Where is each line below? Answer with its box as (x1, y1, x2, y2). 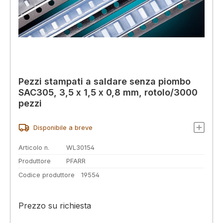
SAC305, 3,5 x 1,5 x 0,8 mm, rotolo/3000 (18, 87, 198, 98)
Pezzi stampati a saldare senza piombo (18, 76, 191, 87)
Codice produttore (18, 171, 75, 179)
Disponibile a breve (33, 123, 93, 131)
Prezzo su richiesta (18, 201, 91, 211)
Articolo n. (18, 143, 49, 151)
